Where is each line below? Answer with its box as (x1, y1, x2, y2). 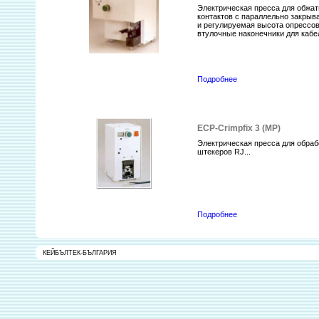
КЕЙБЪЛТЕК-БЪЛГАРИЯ (43, 249, 117, 256)
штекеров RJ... (197, 147, 251, 157)
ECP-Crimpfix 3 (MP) (197, 123, 281, 134)
